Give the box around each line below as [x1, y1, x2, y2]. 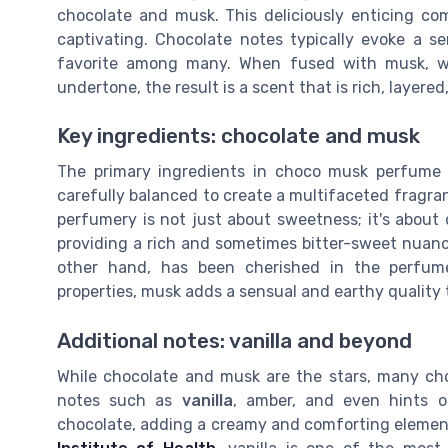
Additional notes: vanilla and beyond [57, 328, 412, 353]
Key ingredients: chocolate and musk [57, 124, 420, 149]
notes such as [57, 390, 182, 410]
